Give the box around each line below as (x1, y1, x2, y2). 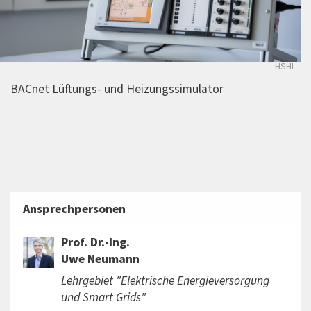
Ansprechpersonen (22, 200, 126, 218)
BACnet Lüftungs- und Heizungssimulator (10, 81, 224, 99)
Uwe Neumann (60, 250, 140, 268)
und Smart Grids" (60, 288, 146, 306)
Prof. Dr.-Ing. (60, 233, 130, 251)
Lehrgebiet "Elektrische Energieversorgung (60, 271, 269, 289)
